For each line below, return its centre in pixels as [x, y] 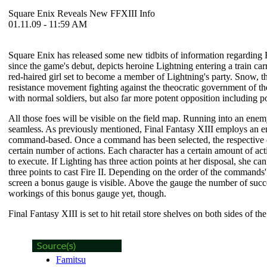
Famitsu [71, 260]
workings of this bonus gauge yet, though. [87, 193]
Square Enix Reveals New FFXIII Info [82, 13]
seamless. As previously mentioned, [76, 129]
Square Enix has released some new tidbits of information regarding [136, 55]
